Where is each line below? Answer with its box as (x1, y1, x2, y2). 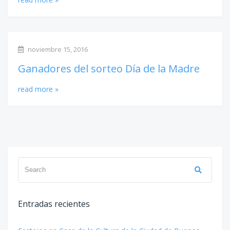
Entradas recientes (18, 198, 90, 209)
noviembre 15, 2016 (26, 44, 88, 54)
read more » (18, 84, 59, 94)
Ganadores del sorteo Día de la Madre (18, 61, 200, 75)
